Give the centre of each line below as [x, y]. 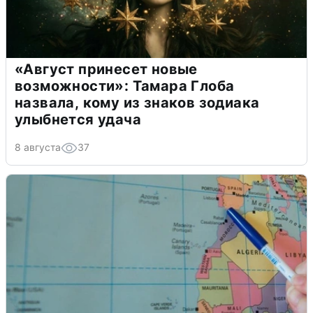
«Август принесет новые [106, 69]
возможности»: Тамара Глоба [125, 86]
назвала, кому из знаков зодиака [137, 102]
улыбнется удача [78, 119]
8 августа [38, 147]
